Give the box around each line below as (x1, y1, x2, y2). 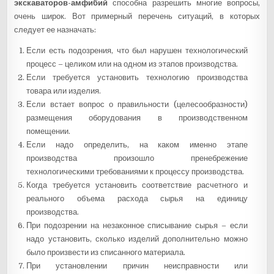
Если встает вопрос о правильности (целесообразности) (26, 99, 248, 109)
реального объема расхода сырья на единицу (26, 193, 248, 203)
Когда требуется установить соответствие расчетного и (26, 180, 248, 190)
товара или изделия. (26, 86, 102, 95)
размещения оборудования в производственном (26, 113, 248, 122)
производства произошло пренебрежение (26, 153, 248, 163)
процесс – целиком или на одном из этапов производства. (26, 59, 239, 68)
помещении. (26, 126, 71, 136)
